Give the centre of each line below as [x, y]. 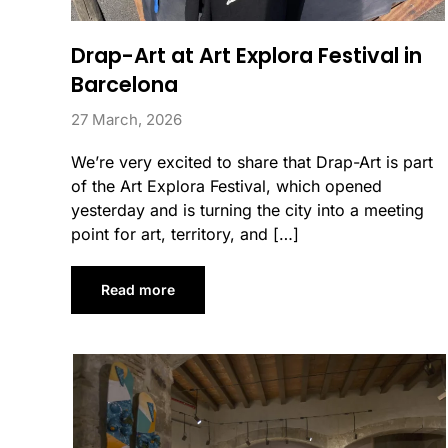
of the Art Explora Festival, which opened [227, 185]
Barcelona [125, 84]
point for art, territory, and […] [185, 233]
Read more [138, 289]
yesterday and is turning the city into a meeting [248, 209]
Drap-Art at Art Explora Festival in [247, 55]
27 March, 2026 [127, 119]
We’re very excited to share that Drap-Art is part [252, 161]
